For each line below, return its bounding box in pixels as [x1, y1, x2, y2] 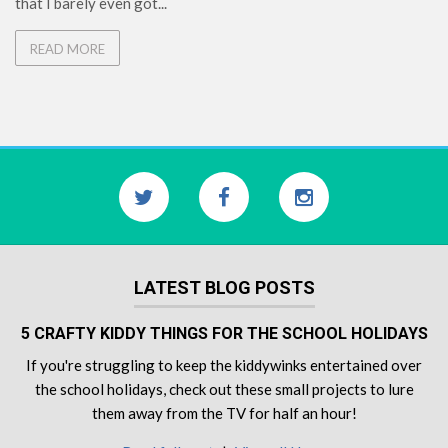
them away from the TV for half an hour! [91, 404, 357, 423]
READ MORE [30, 41, 105, 58]
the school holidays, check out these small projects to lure [34, 380, 414, 399]
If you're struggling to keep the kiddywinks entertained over [26, 356, 422, 375]
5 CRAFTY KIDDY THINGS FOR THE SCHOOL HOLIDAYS [20, 324, 428, 344]
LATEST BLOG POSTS [133, 277, 315, 299]
